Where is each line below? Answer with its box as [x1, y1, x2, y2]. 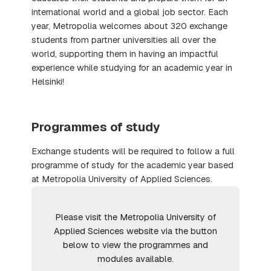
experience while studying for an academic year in [31, 62, 233, 73]
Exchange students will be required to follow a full [31, 145, 235, 157]
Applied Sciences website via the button [54, 225, 217, 237]
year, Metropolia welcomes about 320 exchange [31, 20, 228, 31]
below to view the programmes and [63, 239, 208, 250]
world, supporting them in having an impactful [31, 48, 219, 59]
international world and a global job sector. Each [31, 6, 229, 18]
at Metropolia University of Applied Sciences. [31, 173, 213, 184]
